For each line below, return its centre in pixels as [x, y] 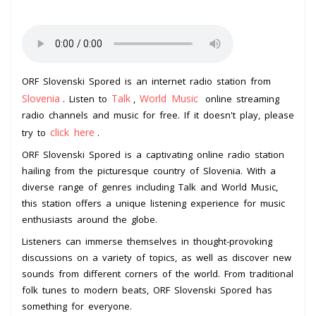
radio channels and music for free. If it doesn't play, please [158, 115]
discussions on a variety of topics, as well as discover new [157, 257]
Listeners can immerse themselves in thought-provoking [147, 241]
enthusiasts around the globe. [90, 219]
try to [36, 132]
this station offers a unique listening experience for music [153, 203]
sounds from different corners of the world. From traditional [158, 273]
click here [72, 132]
